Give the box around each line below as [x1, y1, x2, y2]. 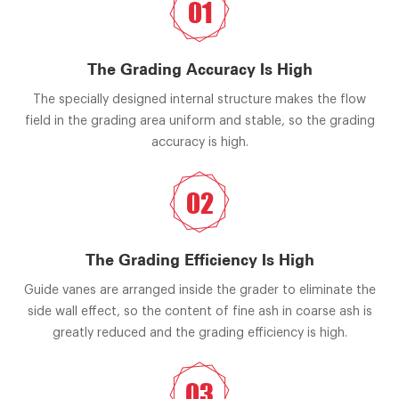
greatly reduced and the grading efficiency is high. [52, 327, 347, 340]
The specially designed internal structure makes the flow [33, 94, 366, 107]
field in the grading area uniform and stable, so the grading [24, 115, 375, 128]
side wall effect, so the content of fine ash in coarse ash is [27, 305, 372, 319]
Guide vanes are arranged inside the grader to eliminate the [23, 284, 376, 297]
